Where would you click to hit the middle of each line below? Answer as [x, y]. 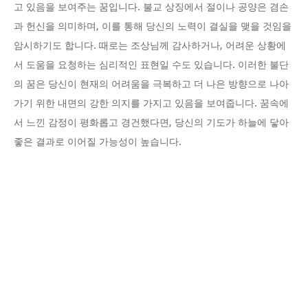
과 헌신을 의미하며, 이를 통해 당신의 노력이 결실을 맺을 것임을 [153, 26]
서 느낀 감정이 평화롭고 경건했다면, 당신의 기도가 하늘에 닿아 [151, 123]
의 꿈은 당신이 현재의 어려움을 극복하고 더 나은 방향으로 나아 [151, 84]
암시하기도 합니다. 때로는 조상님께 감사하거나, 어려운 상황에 [150, 46]
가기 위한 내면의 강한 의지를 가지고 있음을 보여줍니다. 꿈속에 [151, 103]
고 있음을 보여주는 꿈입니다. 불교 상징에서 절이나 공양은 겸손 [151, 7]
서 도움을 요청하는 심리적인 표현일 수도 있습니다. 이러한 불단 [151, 65]
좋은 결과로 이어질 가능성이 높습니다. [98, 142]
